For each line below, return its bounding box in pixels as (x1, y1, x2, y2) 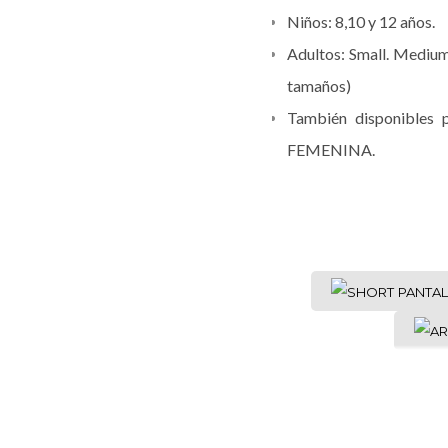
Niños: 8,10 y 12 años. (287, 12, 436, 31)
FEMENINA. (287, 140, 376, 159)
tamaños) (287, 76, 352, 95)
